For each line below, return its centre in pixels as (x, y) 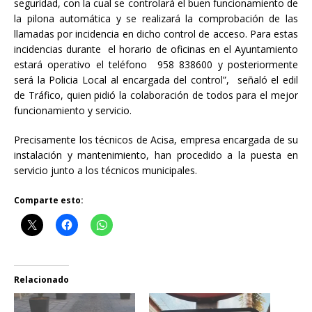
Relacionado (41, 280)
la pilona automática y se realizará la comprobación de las (156, 19)
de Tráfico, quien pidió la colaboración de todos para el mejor (156, 95)
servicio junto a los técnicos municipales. (106, 171)
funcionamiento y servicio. (73, 111)
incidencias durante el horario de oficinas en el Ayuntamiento (156, 49)
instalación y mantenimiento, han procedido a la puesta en (156, 155)
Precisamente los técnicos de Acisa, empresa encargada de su (156, 140)
